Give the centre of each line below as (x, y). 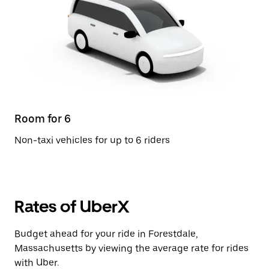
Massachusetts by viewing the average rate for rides (131, 248)
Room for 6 (43, 119)
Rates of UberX (72, 207)
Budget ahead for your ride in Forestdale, (106, 234)
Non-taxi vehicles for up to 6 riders (92, 140)
